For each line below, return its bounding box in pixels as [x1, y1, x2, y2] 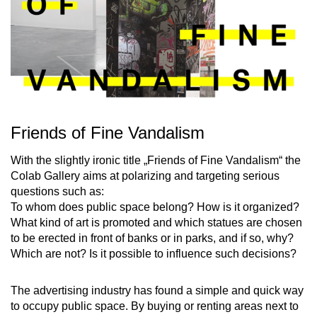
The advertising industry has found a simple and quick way [11, 284, 304, 297]
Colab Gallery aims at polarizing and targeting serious [11, 170, 279, 183]
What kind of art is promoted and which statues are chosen [11, 217, 302, 229]
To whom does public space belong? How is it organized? [11, 201, 299, 214]
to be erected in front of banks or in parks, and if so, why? [11, 232, 294, 245]
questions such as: [11, 185, 104, 198]
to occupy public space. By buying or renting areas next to [11, 300, 299, 313]
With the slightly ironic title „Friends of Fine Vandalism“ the [11, 154, 301, 167]
